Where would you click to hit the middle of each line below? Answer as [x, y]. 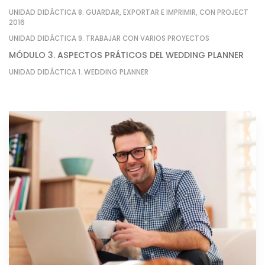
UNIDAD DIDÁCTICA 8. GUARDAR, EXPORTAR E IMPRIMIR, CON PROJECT [129, 13]
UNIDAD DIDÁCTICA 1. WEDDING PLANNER [79, 72]
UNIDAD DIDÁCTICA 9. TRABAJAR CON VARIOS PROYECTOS [109, 39]
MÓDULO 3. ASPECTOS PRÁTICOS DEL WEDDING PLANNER [126, 55]
